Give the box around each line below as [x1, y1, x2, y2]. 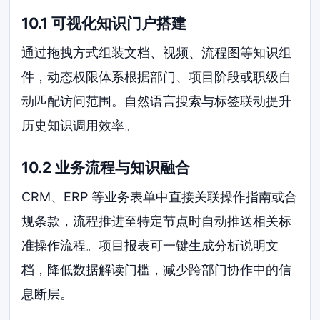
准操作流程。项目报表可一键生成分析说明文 [21, 238, 279, 254]
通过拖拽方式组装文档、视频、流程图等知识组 [21, 45, 292, 61]
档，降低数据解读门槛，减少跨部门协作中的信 [21, 262, 292, 278]
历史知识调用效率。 [21, 118, 138, 134]
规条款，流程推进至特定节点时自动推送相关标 [21, 214, 292, 229]
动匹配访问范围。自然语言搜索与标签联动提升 [21, 94, 292, 109]
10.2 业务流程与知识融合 [21, 158, 191, 176]
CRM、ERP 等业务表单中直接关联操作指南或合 [21, 189, 298, 205]
